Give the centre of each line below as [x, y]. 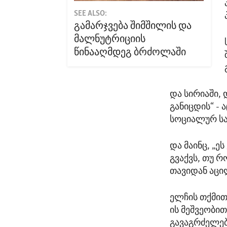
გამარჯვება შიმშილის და [133, 27]
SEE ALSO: [91, 14]
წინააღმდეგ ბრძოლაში [130, 53]
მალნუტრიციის [110, 40]
